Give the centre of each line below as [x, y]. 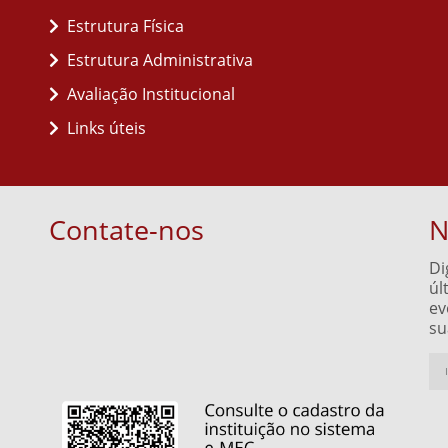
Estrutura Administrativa [160, 60]
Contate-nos [126, 229]
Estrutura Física [125, 26]
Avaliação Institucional [151, 94]
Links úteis [106, 128]
